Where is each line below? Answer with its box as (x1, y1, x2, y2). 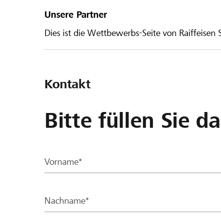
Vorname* (44, 156, 82, 167)
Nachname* (44, 195, 89, 206)
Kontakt (44, 76, 91, 91)
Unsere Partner (44, 9, 107, 20)
